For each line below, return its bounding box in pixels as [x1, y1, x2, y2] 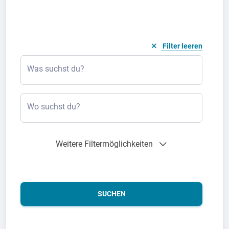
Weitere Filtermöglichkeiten [56, 139, 153, 149]
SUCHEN [97, 190, 126, 198]
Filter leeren [163, 42, 202, 51]
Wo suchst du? [27, 102, 80, 112]
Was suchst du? [27, 64, 84, 74]
